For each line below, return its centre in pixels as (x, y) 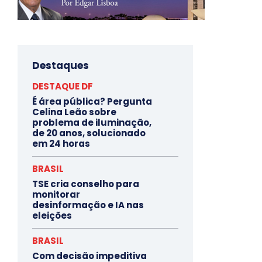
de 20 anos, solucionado (89, 133)
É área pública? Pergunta (92, 102)
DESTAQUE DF (63, 87)
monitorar (56, 195)
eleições (52, 216)
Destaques (61, 66)
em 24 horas (61, 144)
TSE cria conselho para (86, 184)
